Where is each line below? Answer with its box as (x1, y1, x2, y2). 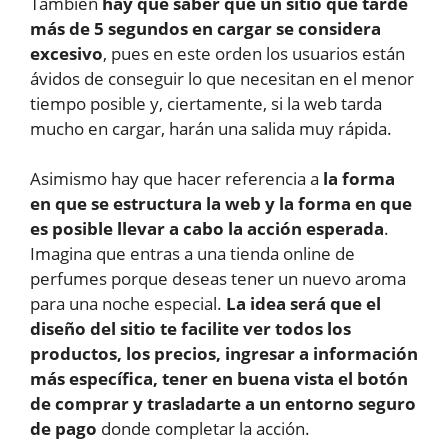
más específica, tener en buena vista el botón (30, 367, 408, 391)
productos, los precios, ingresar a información (30, 342, 418, 366)
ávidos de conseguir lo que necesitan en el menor (30, 66, 414, 90)
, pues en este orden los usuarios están (103, 41, 405, 65)
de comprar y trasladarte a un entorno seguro (30, 392, 416, 416)
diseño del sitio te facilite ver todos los (30, 317, 351, 341)
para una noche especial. (30, 292, 222, 316)
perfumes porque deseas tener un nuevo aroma (30, 267, 406, 291)
